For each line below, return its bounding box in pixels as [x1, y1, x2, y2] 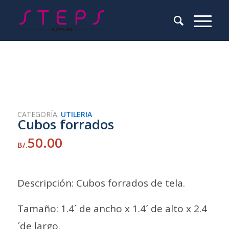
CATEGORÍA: [17, 109, 61, 119]
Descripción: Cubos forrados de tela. [17, 176, 185, 190]
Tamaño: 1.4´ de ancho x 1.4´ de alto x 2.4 [17, 202, 207, 216]
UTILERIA [60, 109, 92, 119]
